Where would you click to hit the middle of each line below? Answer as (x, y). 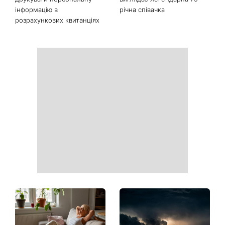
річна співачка (142, 9)
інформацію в (36, 9)
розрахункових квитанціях (57, 20)
